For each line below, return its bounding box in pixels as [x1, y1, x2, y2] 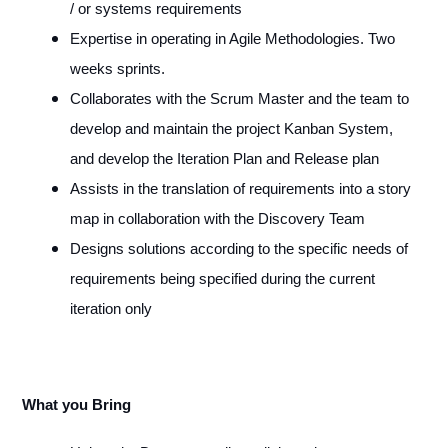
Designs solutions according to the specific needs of [69, 240, 408, 257]
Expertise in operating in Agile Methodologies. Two [69, 30, 395, 47]
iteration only [69, 300, 156, 317]
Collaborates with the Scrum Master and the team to [69, 90, 409, 107]
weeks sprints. [69, 60, 169, 77]
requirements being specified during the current [69, 270, 375, 287]
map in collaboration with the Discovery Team [69, 210, 369, 227]
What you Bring [21, 396, 135, 413]
